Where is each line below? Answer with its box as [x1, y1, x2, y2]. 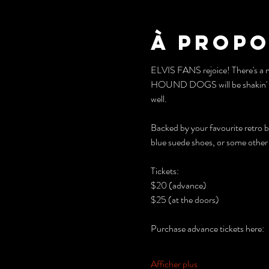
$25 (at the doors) [150, 193, 219, 207]
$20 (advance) [150, 178, 207, 192]
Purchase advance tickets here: [150, 222, 264, 235]
